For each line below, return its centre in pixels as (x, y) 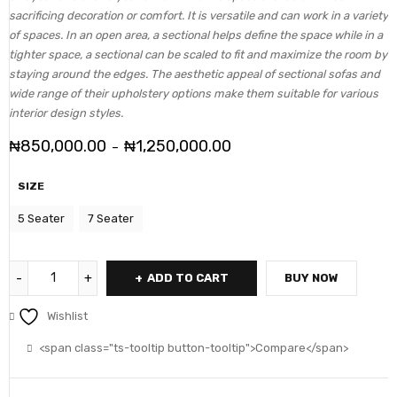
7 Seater (111, 218)
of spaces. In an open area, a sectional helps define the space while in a (196, 35)
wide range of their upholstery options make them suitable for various (194, 93)
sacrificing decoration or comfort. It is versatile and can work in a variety (198, 16)
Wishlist (67, 316)
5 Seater (41, 218)
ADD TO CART (188, 278)
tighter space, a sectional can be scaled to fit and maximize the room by (198, 54)
